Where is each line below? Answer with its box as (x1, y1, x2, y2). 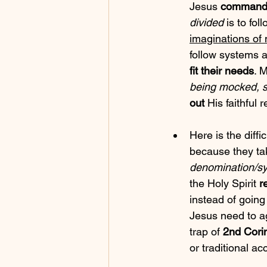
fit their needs (190, 64, 254, 77)
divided (190, 16, 223, 29)
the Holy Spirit (190, 177, 259, 190)
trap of (190, 225, 223, 238)
